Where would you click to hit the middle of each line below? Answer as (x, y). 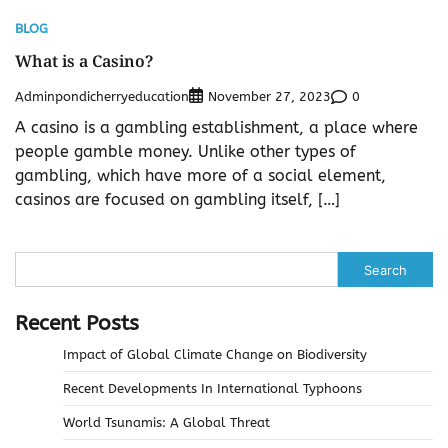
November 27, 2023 (269, 97)
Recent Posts (77, 323)
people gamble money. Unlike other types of (185, 152)
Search (385, 269)
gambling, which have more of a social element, (200, 176)
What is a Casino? (84, 61)
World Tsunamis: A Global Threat (166, 423)
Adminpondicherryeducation (102, 96)
